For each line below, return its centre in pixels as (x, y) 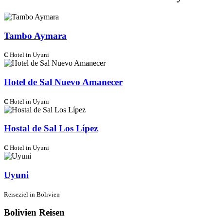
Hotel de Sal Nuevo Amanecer (63, 82)
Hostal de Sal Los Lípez (51, 128)
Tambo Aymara (35, 36)
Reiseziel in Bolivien (32, 194)
